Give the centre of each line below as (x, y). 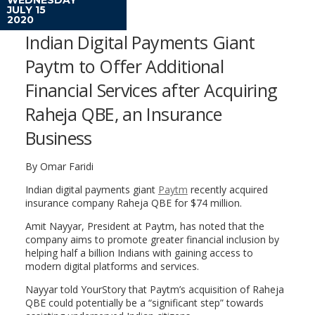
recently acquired (227, 189)
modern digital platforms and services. (112, 266)
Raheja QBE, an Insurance (123, 114)
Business (58, 137)
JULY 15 (26, 9)
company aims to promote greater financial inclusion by (152, 239)
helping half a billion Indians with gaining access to (139, 252)
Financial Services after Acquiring (151, 90)
